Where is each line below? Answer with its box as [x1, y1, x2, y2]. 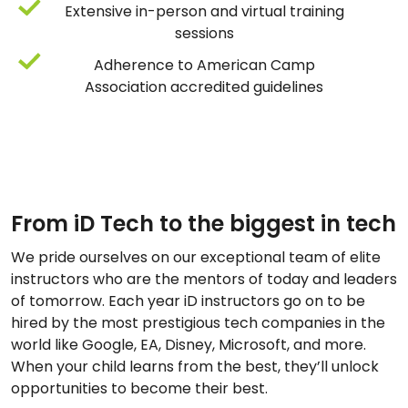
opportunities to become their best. [11, 377, 271, 399]
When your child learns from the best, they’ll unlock [11, 355, 379, 377]
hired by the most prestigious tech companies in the [11, 311, 385, 333]
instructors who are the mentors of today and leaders [11, 268, 397, 290]
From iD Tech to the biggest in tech [11, 208, 396, 239]
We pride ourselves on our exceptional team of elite [11, 246, 381, 268]
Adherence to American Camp [93, 54, 315, 76]
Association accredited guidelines [85, 76, 323, 97]
